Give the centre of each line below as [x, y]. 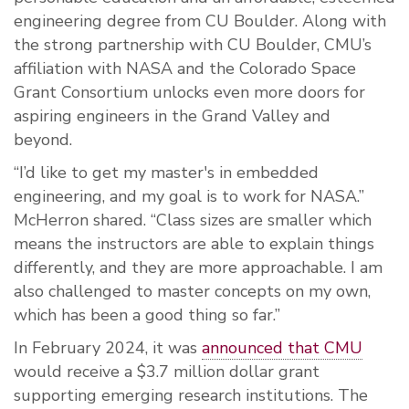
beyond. [45, 140]
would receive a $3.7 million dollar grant [167, 372]
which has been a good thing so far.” [149, 315]
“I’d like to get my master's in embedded [166, 173]
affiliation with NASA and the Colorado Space [185, 69]
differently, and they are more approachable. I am [198, 268]
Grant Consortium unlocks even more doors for [189, 93]
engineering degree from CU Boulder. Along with [200, 21]
